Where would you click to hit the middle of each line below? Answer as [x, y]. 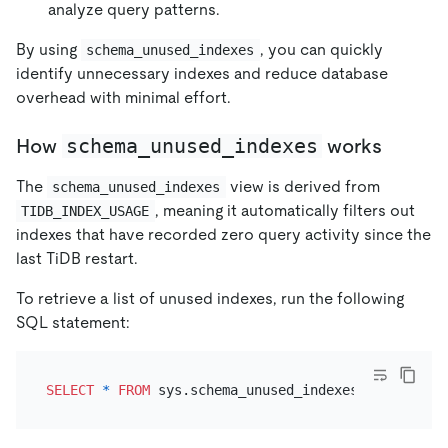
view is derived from [302, 187]
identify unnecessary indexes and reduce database [202, 74]
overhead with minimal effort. [123, 98]
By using [48, 50]
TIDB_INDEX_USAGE [85, 211]
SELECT [69, 389]
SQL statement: [73, 323]
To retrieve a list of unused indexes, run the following [210, 299]
